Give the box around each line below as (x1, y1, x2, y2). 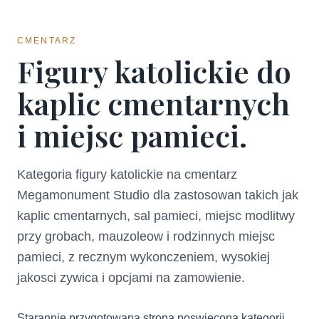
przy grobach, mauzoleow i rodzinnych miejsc (17, 229, 275, 244)
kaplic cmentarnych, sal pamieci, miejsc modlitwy (17, 209, 295, 223)
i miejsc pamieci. (17, 115, 247, 155)
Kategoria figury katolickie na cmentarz (17, 167, 237, 182)
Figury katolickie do (17, 51, 291, 91)
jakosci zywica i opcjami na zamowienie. (17, 271, 245, 285)
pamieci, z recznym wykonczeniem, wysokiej (17, 250, 270, 264)
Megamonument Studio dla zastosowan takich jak (17, 188, 298, 202)
